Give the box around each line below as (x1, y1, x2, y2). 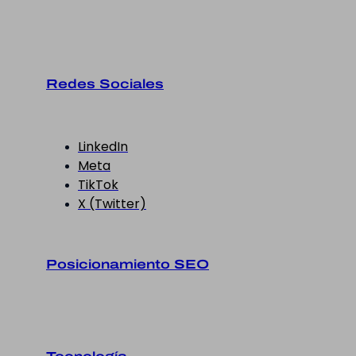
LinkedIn (78, 137, 128, 156)
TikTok (78, 175, 118, 194)
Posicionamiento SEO (46, 257, 209, 271)
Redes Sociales (46, 77, 164, 91)
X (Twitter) (78, 194, 146, 213)
